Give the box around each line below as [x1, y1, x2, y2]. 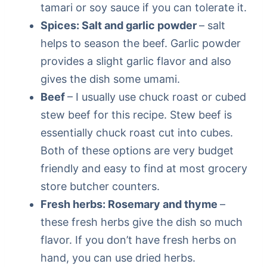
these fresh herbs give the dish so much [41, 216, 243, 229]
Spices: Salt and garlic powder [41, 19, 199, 32]
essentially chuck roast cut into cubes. [41, 126, 233, 139]
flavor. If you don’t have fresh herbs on [41, 234, 237, 247]
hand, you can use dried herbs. [41, 252, 195, 265]
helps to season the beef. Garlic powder [41, 37, 241, 50]
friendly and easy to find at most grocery [41, 162, 247, 175]
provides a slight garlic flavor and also [41, 55, 231, 68]
